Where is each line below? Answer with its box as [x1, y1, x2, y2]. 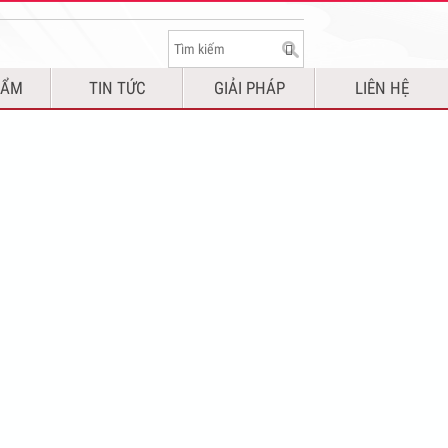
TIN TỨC [88, 78, 146, 98]
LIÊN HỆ [355, 78, 410, 98]
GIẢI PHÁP [213, 78, 285, 98]
